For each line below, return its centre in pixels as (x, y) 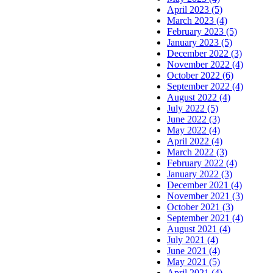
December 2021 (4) (204, 185)
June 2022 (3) (193, 119)
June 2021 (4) (193, 250)
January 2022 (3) (200, 174)
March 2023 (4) (197, 20)
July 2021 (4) (193, 239)
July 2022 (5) (193, 108)
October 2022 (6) (200, 75)
